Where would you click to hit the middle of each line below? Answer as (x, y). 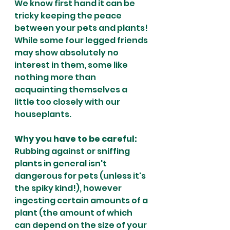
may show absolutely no (67, 52)
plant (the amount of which (74, 213)
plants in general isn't (61, 163)
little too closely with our (68, 102)
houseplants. (43, 114)
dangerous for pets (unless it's (81, 176)
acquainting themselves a (72, 89)
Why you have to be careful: (76, 139)
